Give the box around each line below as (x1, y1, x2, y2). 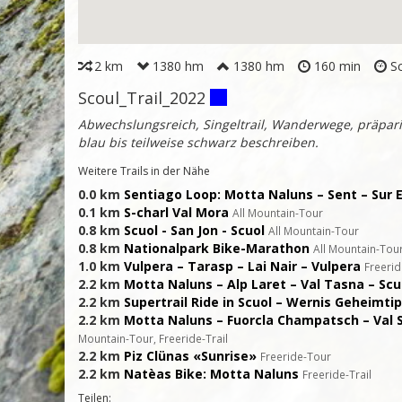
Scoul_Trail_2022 (78, 87, 205, 109)
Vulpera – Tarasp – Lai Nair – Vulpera (124, 258, 361, 275)
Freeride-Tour (260, 349, 331, 364)
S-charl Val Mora (124, 204, 229, 222)
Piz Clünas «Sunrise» (124, 347, 257, 365)
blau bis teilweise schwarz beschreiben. (78, 134, 319, 152)
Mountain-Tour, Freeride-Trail (78, 331, 228, 346)
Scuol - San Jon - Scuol (124, 222, 265, 240)
